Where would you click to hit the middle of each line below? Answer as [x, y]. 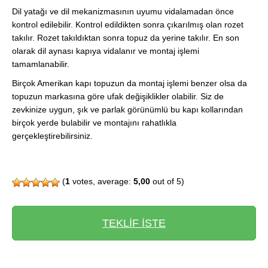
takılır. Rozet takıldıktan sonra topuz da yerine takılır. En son [126, 38]
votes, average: [102, 182]
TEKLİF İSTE [134, 223]
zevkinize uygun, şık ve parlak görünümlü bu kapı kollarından [127, 110]
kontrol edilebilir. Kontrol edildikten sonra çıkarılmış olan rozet [128, 25]
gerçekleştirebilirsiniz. [52, 136]
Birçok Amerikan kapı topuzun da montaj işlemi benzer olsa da [130, 83]
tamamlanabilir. [41, 64]
